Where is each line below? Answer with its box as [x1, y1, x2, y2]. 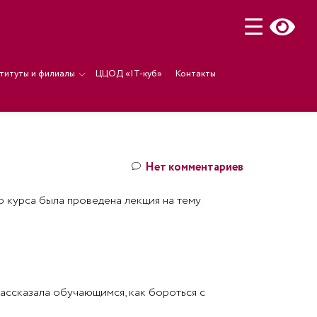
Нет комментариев [144, 159, 243, 175]
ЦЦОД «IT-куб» [95, 67, 162, 81]
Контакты [175, 67, 216, 81]
